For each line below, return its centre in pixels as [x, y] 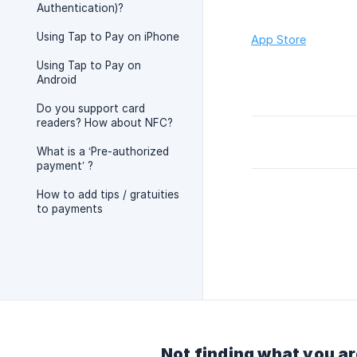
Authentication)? [80, 8]
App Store [279, 40]
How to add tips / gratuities [108, 194]
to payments [70, 209]
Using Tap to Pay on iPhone [108, 37]
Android [57, 80]
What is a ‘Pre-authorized [103, 151]
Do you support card [91, 108]
